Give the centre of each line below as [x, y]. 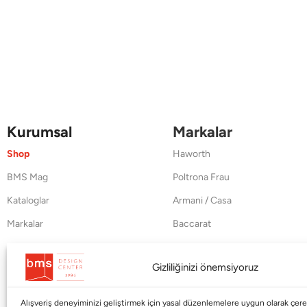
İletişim [22, 293]
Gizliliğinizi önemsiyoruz [206, 267]
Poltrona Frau [201, 177]
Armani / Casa [202, 200]
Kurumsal [39, 132]
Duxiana [189, 247]
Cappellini [193, 270]
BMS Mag [27, 177]
